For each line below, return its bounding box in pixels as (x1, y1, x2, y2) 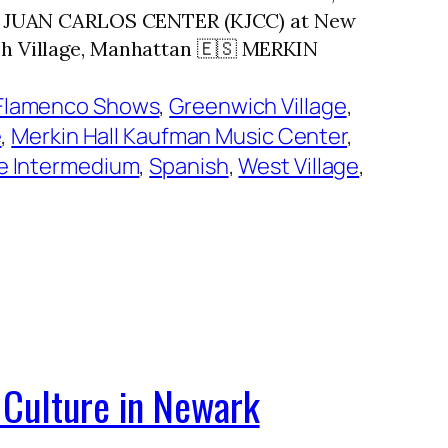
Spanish (149, 150, 229, 181)
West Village (238, 150, 360, 181)
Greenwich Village (169, 90, 347, 121)
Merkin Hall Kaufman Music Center (11, 120, 348, 151)
